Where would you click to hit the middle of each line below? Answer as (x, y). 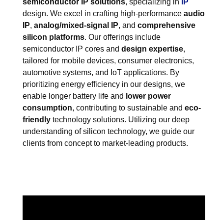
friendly (37, 120)
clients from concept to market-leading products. (106, 143)
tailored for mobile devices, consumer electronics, (108, 61)
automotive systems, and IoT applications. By (101, 72)
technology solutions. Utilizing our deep (120, 120)
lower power (148, 96)
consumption (47, 108)
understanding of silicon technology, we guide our (109, 131)
